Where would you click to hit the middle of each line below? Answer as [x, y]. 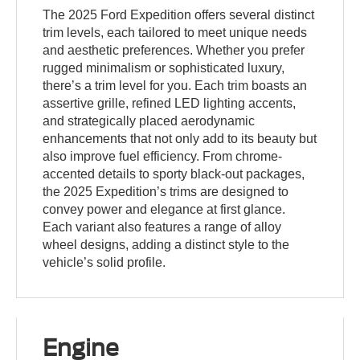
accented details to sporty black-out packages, [174, 174]
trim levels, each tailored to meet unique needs [175, 32]
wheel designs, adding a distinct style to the [166, 244]
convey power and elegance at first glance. [164, 209]
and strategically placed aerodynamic [149, 121]
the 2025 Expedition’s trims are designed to [166, 191]
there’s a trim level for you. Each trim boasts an [175, 85]
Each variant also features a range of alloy [162, 227]
